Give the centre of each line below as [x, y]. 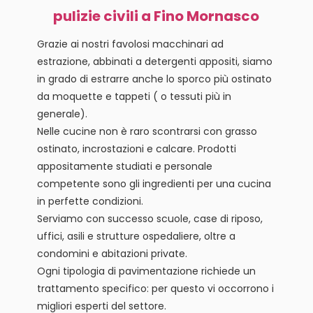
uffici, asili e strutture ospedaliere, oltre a [136, 236]
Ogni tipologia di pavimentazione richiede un [146, 271]
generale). [62, 114]
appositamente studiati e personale [124, 166]
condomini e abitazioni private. [112, 253]
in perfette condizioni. [90, 201]
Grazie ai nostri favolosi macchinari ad [130, 44]
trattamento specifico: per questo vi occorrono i [155, 288]
